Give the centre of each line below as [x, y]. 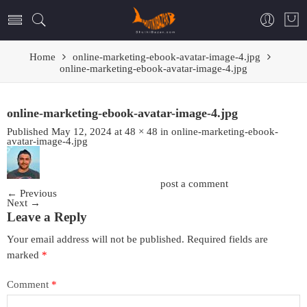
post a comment [194, 183]
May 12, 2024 [82, 131]
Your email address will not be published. [96, 239]
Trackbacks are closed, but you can [84, 183]
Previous [37, 193]
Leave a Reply [47, 217]
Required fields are [228, 239]
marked [24, 255]
